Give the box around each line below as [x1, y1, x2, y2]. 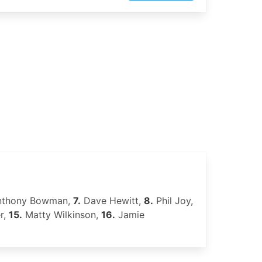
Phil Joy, [153, 195, 193, 206]
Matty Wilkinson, [22, 209, 101, 220]
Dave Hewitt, [81, 195, 144, 206]
